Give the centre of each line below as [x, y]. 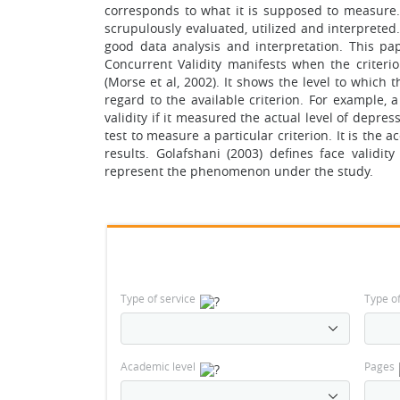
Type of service [158, 298]
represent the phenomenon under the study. [239, 171]
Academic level [158, 366]
